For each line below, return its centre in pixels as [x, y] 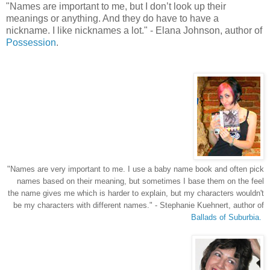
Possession [31, 43]
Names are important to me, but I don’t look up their [118, 7]
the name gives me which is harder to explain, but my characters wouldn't [136, 193]
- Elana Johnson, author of [205, 31]
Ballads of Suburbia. [228, 218]
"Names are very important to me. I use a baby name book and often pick [136, 169]
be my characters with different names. [81, 206]
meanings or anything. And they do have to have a [112, 19]
